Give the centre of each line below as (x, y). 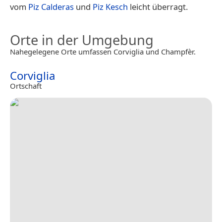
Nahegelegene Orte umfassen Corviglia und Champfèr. (103, 51)
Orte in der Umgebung (82, 40)
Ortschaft (26, 85)
